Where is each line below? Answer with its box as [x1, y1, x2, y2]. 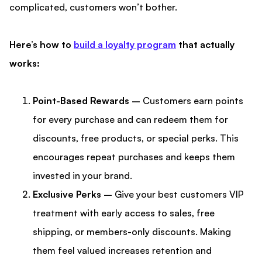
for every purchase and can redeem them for [33, 113, 228, 126]
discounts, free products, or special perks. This [33, 132, 239, 144]
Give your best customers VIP [112, 188, 244, 201]
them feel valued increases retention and [33, 244, 212, 257]
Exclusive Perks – [33, 188, 112, 201]
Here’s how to [9, 39, 74, 51]
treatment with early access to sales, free [33, 207, 215, 219]
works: [9, 57, 40, 70]
